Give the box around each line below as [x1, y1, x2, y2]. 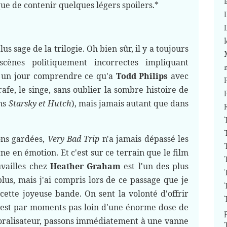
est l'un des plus [121, 161, 188, 172]
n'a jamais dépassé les [99, 133, 189, 144]
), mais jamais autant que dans [71, 98, 189, 109]
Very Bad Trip [47, 133, 100, 144]
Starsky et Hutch [8, 98, 71, 109]
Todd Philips [116, 70, 168, 82]
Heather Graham [50, 161, 121, 172]
